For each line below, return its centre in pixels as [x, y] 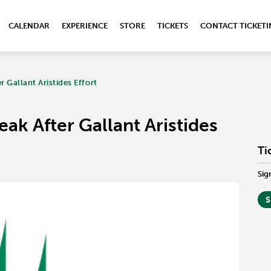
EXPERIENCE [85, 26]
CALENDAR [29, 26]
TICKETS [173, 26]
